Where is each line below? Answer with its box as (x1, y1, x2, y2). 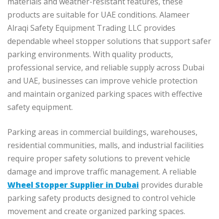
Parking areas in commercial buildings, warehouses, (7, 127, 197, 138)
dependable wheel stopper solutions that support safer (7, 36, 211, 47)
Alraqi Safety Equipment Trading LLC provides (7, 22, 175, 34)
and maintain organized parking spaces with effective (7, 88, 202, 100)
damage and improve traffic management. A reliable (7, 166, 197, 177)
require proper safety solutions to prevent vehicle (7, 153, 190, 164)
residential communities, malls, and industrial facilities (7, 140, 204, 151)
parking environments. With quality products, (7, 49, 173, 60)
